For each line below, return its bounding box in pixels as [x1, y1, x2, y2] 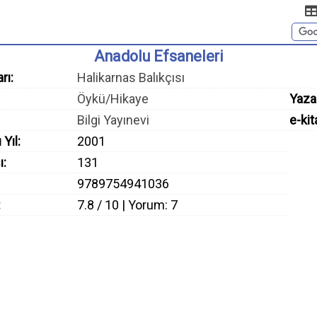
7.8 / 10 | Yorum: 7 [77, 197, 178, 212]
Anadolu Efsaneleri [93, 47, 224, 65]
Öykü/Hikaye [77, 91, 149, 106]
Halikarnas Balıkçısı [77, 70, 185, 85]
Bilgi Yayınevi [77, 113, 149, 127]
